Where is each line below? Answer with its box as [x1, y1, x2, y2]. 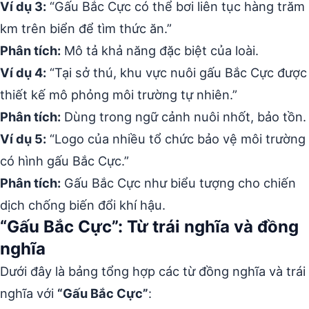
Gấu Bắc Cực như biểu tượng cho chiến [61, 175, 296, 190]
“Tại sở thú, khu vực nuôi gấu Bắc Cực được [46, 65, 307, 80]
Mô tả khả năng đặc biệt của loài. [61, 43, 259, 58]
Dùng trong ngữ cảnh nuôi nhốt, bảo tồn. [61, 109, 306, 124]
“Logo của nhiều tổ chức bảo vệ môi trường [46, 131, 306, 146]
